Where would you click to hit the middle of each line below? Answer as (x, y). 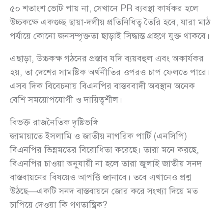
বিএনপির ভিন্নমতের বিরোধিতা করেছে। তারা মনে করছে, (104, 150)
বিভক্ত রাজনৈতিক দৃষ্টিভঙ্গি (54, 122)
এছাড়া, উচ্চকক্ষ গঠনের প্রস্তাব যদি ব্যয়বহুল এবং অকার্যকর (107, 58)
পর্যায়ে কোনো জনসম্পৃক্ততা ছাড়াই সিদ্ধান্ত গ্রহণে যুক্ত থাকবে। (110, 36)
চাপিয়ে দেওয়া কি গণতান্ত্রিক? (58, 205)
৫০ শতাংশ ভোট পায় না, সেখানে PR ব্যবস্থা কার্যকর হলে (104, 8)
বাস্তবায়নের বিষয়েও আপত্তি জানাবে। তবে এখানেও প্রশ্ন (100, 177)
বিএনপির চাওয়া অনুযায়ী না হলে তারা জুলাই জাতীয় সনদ (106, 163)
